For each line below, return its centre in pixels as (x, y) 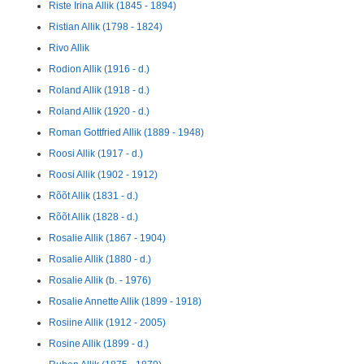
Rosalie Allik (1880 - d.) (100, 259)
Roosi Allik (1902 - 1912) (103, 175)
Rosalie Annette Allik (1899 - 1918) (125, 301)
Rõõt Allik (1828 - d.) (93, 217)
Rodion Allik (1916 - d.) (99, 69)
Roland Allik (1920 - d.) (99, 111)
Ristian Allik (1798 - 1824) (106, 27)
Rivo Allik (69, 48)
